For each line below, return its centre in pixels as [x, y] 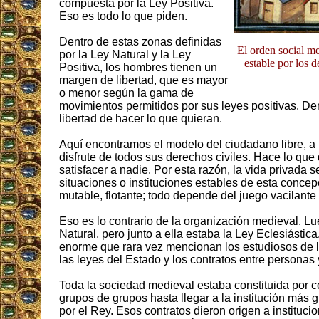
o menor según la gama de [126, 93]
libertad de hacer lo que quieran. [141, 119]
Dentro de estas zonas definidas [140, 42]
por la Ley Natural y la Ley [125, 55]
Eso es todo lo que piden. [123, 16]
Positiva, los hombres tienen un [138, 68]
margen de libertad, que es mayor [143, 80]
